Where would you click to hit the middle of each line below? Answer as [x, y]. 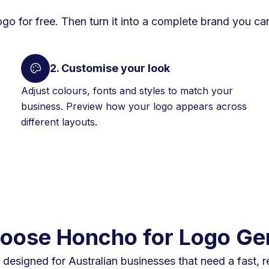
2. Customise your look [110, 68]
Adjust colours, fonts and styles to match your [127, 90]
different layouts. [59, 122]
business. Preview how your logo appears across [134, 106]
